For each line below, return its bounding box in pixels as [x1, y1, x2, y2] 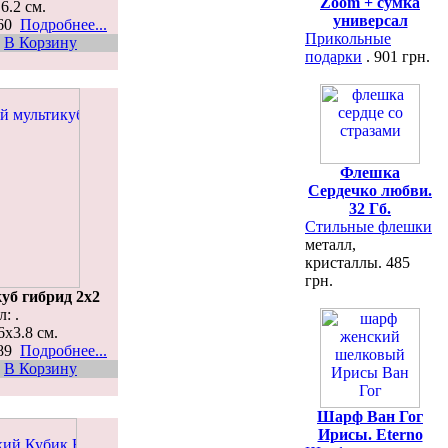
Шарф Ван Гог [317, 408, 423, 425]
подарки [305, 48, 362, 65]
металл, [305, 236, 356, 253]
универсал [332, 12, 408, 29]
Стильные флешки [305, 218, 432, 235]
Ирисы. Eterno [317, 426, 423, 443]
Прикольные [305, 30, 391, 47]
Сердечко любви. [308, 182, 432, 199]
